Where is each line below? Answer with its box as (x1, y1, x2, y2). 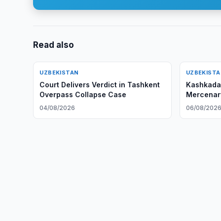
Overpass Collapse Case (39, 90, 127, 99)
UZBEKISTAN (39, 69, 79, 76)
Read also (33, 40, 74, 50)
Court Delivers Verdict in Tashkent (39, 80, 160, 89)
